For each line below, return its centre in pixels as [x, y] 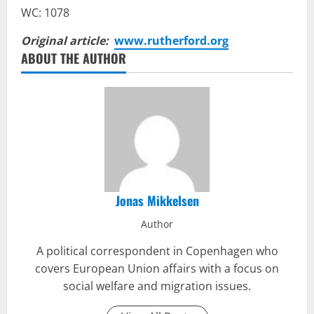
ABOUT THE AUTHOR [74, 58]
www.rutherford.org [171, 40]
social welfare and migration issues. [157, 286]
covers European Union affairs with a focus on [157, 268]
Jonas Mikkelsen [157, 200]
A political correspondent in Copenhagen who [157, 251]
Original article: [68, 40]
